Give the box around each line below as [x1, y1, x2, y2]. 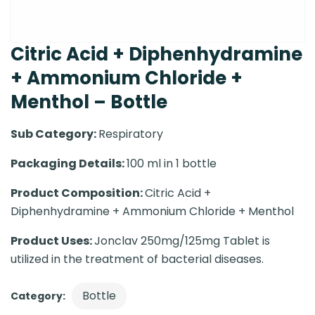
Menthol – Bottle [11, 89, 167, 115]
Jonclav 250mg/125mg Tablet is [94, 233, 270, 249]
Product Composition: [11, 185, 145, 201]
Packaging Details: [11, 155, 127, 172]
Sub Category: [11, 126, 98, 142]
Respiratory [98, 126, 163, 142]
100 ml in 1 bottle [127, 155, 217, 172]
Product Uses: [11, 233, 94, 249]
